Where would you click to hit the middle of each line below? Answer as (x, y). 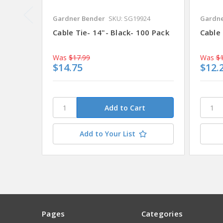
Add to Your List (107, 134)
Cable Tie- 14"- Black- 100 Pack (111, 33)
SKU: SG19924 (129, 19)
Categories (162, 214)
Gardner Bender (79, 19)
